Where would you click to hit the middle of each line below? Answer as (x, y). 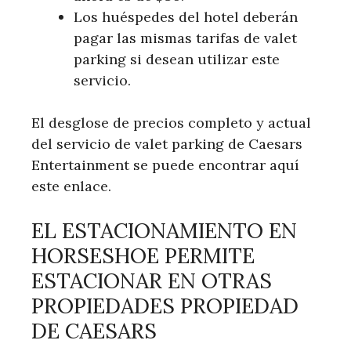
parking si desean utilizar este (177, 60)
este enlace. (71, 186)
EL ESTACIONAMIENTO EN (164, 231)
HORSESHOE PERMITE (143, 256)
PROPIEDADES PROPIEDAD (165, 306)
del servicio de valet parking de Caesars (167, 144)
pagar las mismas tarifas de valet (185, 38)
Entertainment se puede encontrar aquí (165, 165)
